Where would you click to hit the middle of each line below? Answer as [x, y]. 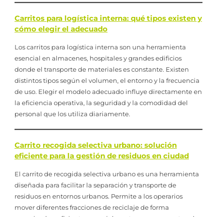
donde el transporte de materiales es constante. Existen [102, 69]
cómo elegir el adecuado [61, 29]
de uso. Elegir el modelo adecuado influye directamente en [108, 91]
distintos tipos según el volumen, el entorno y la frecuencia [107, 80]
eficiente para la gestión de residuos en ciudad [102, 155]
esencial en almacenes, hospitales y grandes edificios [98, 58]
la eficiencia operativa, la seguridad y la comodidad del [101, 102]
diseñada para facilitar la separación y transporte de [95, 185]
